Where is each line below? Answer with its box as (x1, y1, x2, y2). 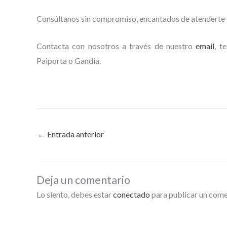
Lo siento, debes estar (36, 189, 113, 199)
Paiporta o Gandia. (36, 56, 101, 66)
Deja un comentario (36, 173, 130, 186)
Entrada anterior (46, 129, 104, 139)
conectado (113, 189, 150, 199)
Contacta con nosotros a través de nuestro (36, 41, 196, 51)
